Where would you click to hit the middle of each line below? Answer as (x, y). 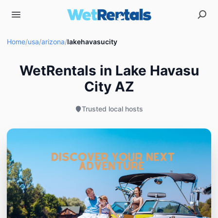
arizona (53, 42)
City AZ (109, 87)
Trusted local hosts (112, 109)
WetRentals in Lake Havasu (109, 71)
